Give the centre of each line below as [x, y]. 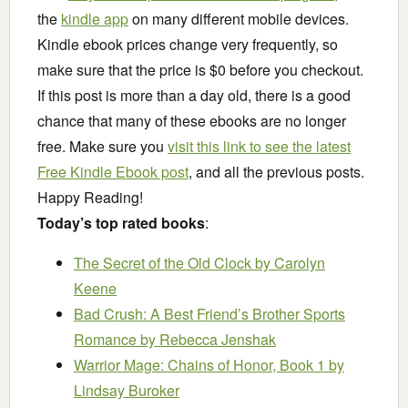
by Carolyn [290, 263]
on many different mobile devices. [239, 19]
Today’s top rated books [121, 223]
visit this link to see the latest [259, 147]
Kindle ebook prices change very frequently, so [188, 45]
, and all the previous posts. [276, 172]
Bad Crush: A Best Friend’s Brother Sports [209, 314]
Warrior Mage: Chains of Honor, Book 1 [201, 365]
